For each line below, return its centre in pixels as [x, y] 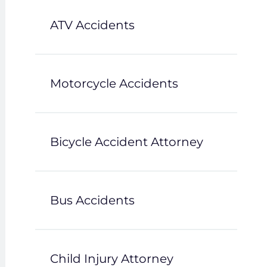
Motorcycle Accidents [114, 83]
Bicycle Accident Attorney [126, 142]
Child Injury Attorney [111, 259]
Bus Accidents [92, 200]
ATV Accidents [92, 25]
